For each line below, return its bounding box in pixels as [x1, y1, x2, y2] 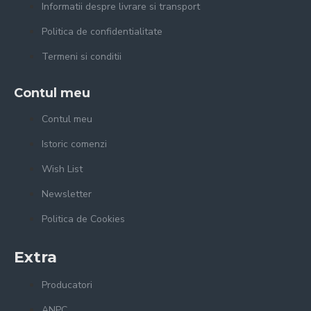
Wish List [42, 162, 83, 176]
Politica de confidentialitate [42, 24, 162, 38]
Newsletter [42, 187, 92, 201]
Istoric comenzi [42, 137, 107, 151]
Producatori [42, 278, 92, 292]
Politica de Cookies [42, 212, 125, 226]
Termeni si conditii [42, 49, 121, 63]
